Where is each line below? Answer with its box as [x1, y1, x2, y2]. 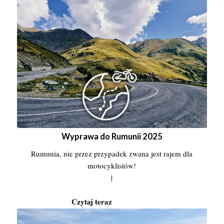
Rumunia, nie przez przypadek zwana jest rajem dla [31, 148, 193, 158]
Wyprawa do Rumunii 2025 [61, 131, 162, 141]
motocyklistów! [87, 160, 136, 170]
